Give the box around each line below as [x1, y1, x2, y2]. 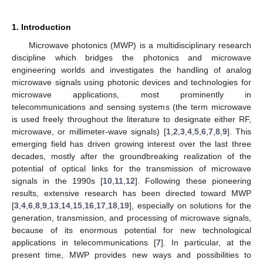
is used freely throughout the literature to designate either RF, [12, 114, 251, 124]
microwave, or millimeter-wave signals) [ [12, 126, 166, 136]
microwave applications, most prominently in [12, 89, 251, 99]
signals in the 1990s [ [12, 176, 103, 186]
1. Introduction [12, 22, 71, 32]
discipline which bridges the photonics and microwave [12, 52, 251, 62]
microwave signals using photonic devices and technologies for [12, 77, 251, 87]
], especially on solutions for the [129, 200, 251, 210]
